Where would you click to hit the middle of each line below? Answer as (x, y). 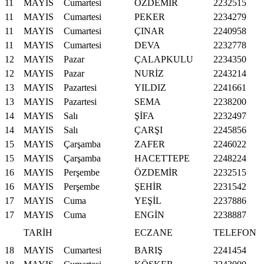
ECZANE (154, 233)
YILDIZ (150, 88)
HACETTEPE (162, 159)
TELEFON (235, 233)
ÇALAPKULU (164, 60)
